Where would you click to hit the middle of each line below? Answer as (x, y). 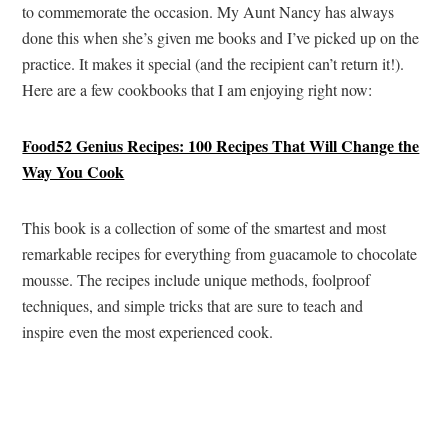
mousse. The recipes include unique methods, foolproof (196, 279)
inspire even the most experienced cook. (148, 331)
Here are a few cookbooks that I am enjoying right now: (197, 89)
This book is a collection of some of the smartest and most (204, 227)
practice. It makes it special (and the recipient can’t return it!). (213, 63)
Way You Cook (73, 171)
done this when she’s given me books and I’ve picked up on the (221, 37)
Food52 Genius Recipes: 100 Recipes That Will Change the (221, 145)
